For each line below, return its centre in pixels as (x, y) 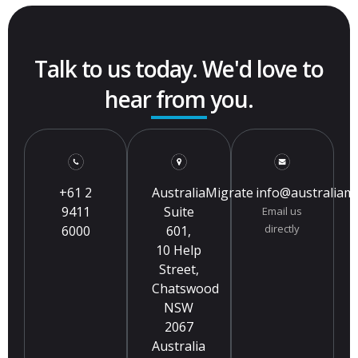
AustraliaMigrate (203, 192)
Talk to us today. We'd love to (179, 69)
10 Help (179, 250)
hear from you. (179, 99)
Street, (179, 269)
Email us (282, 211)
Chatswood (186, 288)
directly (282, 228)
